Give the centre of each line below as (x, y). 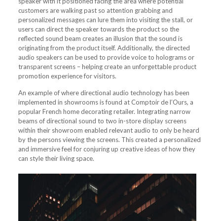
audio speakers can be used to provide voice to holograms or (106, 57)
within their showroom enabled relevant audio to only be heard (109, 130)
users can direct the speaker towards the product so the (98, 29)
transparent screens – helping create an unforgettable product (107, 66)
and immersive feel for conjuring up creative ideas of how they (107, 149)
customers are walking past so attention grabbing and (95, 10)
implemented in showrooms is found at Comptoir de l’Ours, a (106, 102)
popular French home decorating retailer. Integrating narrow (104, 111)
